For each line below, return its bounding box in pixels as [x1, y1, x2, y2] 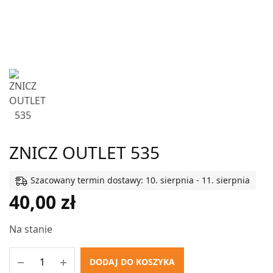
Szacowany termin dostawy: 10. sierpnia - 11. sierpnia [30, 174, 250, 186]
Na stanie [9, 222, 53, 236]
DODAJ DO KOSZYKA [90, 256, 175, 268]
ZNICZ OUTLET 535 [9, 141, 160, 164]
